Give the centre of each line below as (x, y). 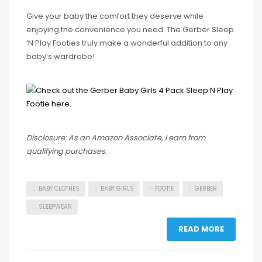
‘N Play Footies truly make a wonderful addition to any (127, 43)
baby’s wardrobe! (61, 56)
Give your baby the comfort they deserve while (115, 16)
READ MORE (201, 229)
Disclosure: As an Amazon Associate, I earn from (116, 137)
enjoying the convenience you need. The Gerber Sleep (130, 29)
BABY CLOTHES (59, 188)
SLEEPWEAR (55, 207)
